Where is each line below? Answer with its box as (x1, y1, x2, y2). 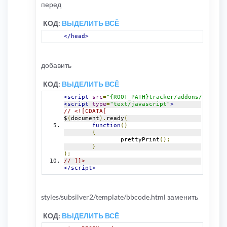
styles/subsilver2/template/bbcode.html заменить (41, 192, 198, 201)
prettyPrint (121, 136, 160, 143)
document (71, 115, 99, 122)
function (92, 122, 121, 129)
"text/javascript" (110, 100, 170, 107)
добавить (41, 60, 71, 69)
